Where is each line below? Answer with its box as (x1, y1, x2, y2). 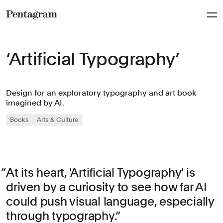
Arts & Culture (37, 116, 79, 123)
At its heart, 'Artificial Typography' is (6, 165, 195, 180)
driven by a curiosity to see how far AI (6, 180, 207, 194)
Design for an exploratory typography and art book (6, 88, 196, 98)
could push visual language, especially (6, 194, 214, 209)
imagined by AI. (6, 98, 64, 108)
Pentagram (5, 21, 50, 31)
